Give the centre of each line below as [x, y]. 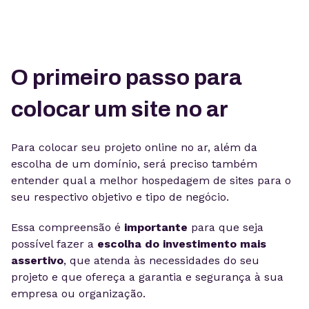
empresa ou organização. [78, 293]
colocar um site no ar [120, 109]
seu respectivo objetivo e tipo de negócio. [120, 197]
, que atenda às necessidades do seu [161, 260]
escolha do [128, 244]
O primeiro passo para [127, 78]
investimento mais [215, 244]
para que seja [226, 227]
